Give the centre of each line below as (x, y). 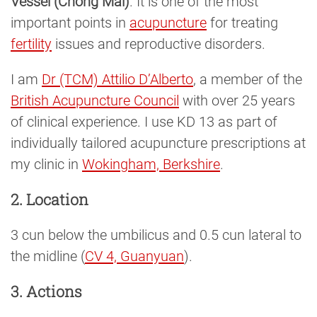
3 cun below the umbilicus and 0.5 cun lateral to (156, 235)
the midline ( (48, 256)
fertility (31, 44)
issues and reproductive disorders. (158, 44)
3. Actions (46, 291)
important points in (70, 23)
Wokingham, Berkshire (151, 165)
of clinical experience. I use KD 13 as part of (144, 122)
